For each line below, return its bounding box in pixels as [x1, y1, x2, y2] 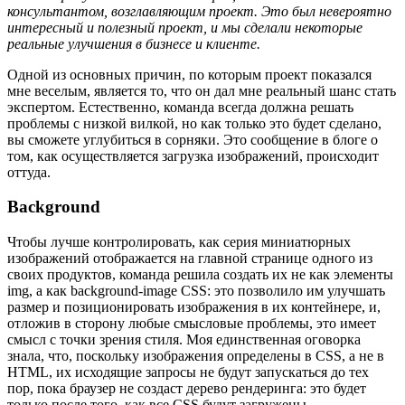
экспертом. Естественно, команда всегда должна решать [7, 99, 353, 115]
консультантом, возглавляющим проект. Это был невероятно [7, 3, 391, 19]
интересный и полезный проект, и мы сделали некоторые [7, 19, 363, 35]
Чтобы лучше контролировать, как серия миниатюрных [7, 233, 351, 250]
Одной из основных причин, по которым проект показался [7, 66, 372, 82]
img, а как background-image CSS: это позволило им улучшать [7, 282, 385, 298]
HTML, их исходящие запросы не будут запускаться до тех [7, 363, 369, 380]
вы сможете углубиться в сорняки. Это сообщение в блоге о [7, 131, 378, 147]
